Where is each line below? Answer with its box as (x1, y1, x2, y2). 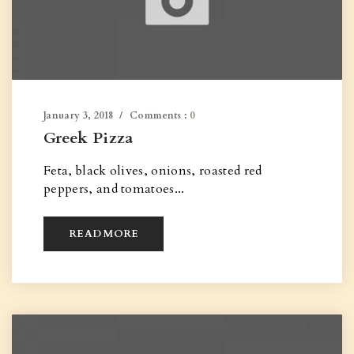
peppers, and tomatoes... (43, 180, 185, 198)
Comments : (130, 109, 190, 122)
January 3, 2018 (43, 109, 114, 122)
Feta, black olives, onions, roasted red (43, 162, 262, 179)
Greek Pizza (43, 127, 134, 149)
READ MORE (69, 227, 139, 241)
